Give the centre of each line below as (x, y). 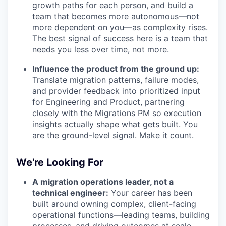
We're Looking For (60, 163)
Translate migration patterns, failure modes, (116, 80)
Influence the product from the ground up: (116, 69)
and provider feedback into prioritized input (116, 91)
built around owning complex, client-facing (114, 204)
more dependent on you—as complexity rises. (120, 27)
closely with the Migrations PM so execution (117, 113)
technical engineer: (70, 193)
